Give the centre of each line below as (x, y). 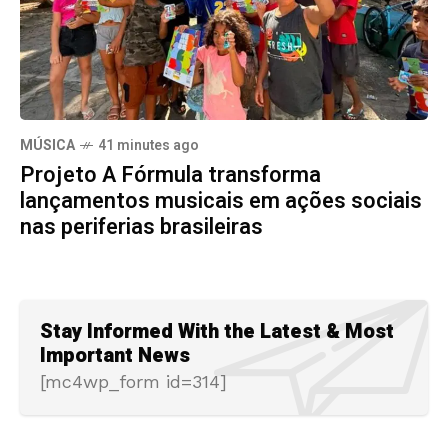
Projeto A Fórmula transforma (170, 175)
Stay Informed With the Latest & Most (217, 332)
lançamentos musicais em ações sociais (221, 201)
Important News (115, 356)
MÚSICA (47, 146)
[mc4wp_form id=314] (133, 382)
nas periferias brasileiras (141, 227)
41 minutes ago (148, 146)
